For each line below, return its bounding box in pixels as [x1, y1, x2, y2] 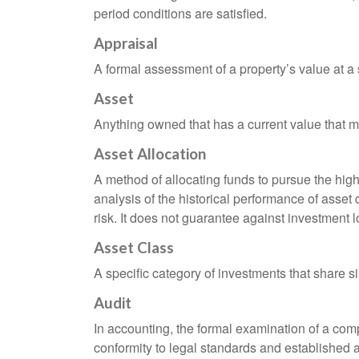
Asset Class [94, 239, 174, 257]
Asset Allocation [94, 145, 206, 163]
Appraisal [94, 34, 158, 53]
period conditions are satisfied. [94, 4, 267, 23]
